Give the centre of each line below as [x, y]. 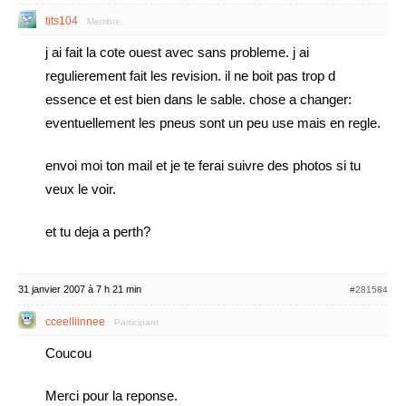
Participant [136, 322]
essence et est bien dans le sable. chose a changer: [198, 99]
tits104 [62, 21]
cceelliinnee [75, 322]
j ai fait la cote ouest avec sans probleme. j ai [177, 52]
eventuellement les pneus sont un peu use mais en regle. [213, 123]
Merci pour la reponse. [111, 396]
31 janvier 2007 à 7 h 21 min [80, 289]
